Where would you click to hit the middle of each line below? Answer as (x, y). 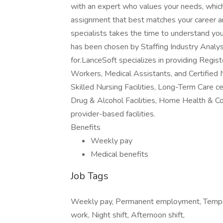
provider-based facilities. (113, 114)
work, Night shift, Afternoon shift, (128, 215)
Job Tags (90, 176)
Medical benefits (119, 154)
